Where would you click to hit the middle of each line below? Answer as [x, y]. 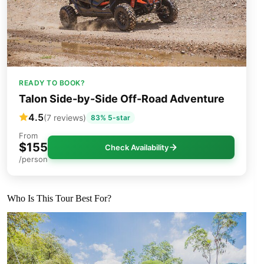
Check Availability [136, 147]
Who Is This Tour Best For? [59, 198]
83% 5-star [110, 117]
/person [33, 159]
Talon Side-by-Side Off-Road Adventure [122, 98]
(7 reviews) [65, 117]
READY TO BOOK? [52, 82]
